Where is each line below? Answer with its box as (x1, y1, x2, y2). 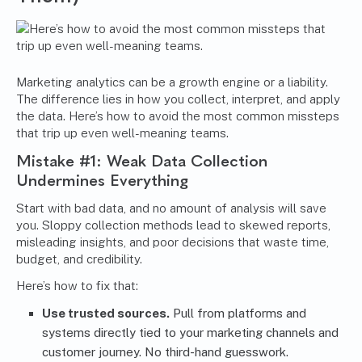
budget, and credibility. (16, 252, 142, 267)
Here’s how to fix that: (16, 279, 138, 293)
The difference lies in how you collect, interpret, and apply (16, 92, 340, 107)
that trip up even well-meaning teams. (16, 126, 229, 141)
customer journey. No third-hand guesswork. (42, 345, 288, 360)
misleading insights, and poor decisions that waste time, (16, 235, 329, 250)
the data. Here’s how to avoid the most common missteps (16, 109, 339, 124)
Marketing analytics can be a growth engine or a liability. (16, 75, 328, 90)
